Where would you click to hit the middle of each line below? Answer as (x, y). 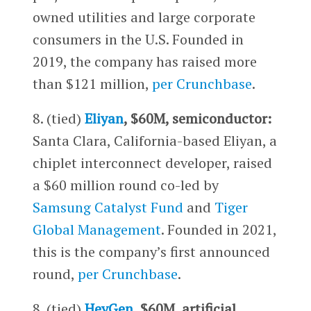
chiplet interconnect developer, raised (152, 162)
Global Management (96, 229)
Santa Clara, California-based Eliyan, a (154, 140)
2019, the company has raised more (144, 61)
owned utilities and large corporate (144, 17)
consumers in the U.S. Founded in (138, 39)
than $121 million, (92, 83)
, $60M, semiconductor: (197, 118)
